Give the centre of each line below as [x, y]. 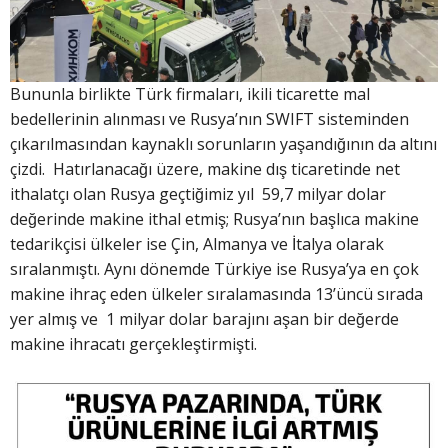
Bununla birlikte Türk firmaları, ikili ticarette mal [190, 93]
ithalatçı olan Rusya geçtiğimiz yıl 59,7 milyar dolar [198, 193]
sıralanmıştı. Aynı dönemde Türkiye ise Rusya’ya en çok [214, 268]
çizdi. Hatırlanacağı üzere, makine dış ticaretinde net [205, 168]
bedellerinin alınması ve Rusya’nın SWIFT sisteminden [209, 118]
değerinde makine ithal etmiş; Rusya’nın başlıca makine [214, 218]
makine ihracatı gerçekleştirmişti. [133, 343]
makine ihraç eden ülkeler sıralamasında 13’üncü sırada [216, 293]
